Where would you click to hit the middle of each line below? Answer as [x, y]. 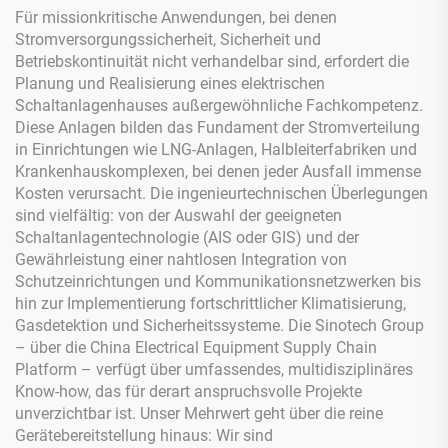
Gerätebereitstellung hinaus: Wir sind [144, 436]
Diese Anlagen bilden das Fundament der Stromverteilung [217, 128]
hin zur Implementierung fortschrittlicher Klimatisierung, [210, 304]
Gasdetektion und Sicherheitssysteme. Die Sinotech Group [219, 326]
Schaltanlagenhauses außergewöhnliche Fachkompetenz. [219, 106]
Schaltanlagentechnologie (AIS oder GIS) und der [187, 238]
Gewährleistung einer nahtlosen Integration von [181, 260]
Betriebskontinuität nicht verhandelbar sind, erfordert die [212, 62]
